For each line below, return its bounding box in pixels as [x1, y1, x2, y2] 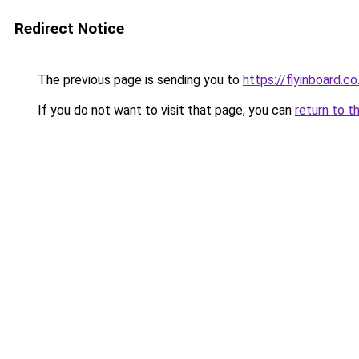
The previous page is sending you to [34, 72, 243, 87]
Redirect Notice [14, 19, 124, 38]
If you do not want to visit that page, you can [34, 103, 295, 118]
